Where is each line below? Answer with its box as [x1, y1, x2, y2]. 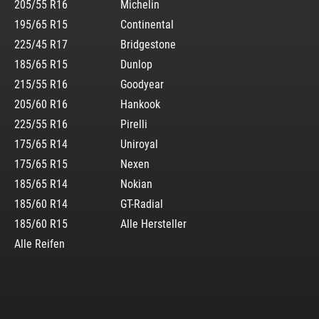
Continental [120, 17, 174, 31]
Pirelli [120, 117, 148, 131]
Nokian [120, 177, 153, 191]
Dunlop [120, 57, 153, 71]
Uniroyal [120, 137, 159, 151]
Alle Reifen [14, 236, 65, 251]
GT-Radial [120, 197, 164, 211]
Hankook [120, 97, 161, 111]
